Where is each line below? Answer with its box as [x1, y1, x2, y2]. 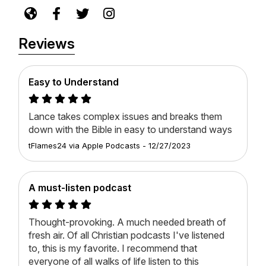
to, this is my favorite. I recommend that [28, 242, 197, 255]
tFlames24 [28, 141, 66, 151]
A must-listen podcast [28, 182, 131, 194]
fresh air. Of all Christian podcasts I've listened [28, 229, 224, 242]
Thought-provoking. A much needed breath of [28, 216, 226, 229]
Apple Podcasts [82, 141, 140, 151]
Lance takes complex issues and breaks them [28, 110, 222, 123]
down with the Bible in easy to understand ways [28, 123, 232, 136]
